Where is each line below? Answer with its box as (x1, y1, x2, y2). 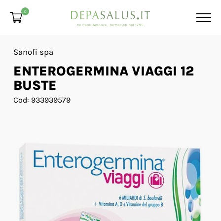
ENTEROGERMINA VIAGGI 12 (13, 63, 194, 79)
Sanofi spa (13, 47, 53, 57)
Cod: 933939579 (13, 95, 71, 105)
